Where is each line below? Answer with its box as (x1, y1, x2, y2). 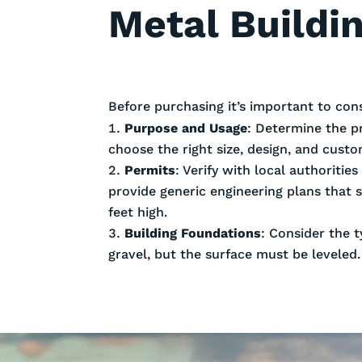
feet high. (108, 204, 168, 220)
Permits (124, 162, 176, 178)
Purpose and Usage (124, 120, 248, 136)
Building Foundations (124, 225, 262, 241)
